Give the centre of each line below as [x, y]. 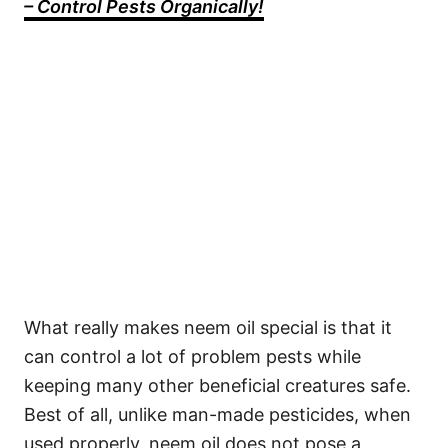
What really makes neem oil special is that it [208, 327]
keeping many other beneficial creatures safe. [217, 385]
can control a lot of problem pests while [192, 356]
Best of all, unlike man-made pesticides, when [217, 414]
